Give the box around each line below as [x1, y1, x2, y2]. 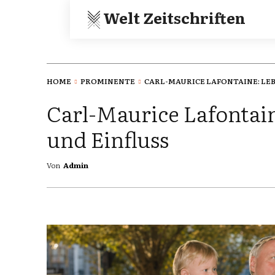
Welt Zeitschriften [103, 7, 246, 28]
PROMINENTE [80, 75, 135, 87]
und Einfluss [47, 123, 169, 155]
